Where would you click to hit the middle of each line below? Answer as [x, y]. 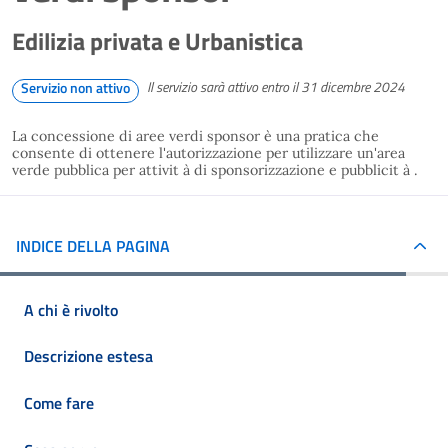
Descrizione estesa [88, 356]
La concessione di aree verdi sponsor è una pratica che [195, 136]
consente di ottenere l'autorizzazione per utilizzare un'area [208, 153]
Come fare [59, 402]
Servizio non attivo [75, 87]
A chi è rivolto [71, 309]
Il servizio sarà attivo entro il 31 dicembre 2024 [276, 87]
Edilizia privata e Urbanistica [157, 41]
